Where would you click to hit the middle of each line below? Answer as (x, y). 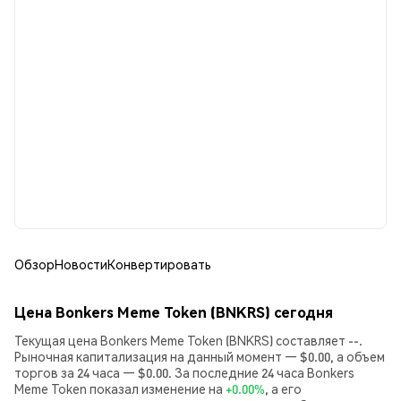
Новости (81, 264)
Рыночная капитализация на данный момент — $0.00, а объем (200, 356)
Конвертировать (159, 264)
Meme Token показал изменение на (120, 388)
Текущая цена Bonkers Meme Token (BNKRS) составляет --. (188, 340)
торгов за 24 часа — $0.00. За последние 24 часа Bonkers (184, 372)
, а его (283, 388)
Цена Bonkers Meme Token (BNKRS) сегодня (174, 312)
